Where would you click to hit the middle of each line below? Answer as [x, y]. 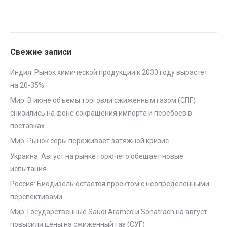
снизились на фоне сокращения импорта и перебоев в [101, 113]
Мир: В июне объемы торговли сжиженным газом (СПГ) [103, 100]
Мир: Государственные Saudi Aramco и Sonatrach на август [109, 212]
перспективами [36, 197]
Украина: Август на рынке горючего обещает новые [97, 156]
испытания [28, 169]
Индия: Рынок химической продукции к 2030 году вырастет [109, 72]
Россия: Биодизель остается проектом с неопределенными [110, 184]
